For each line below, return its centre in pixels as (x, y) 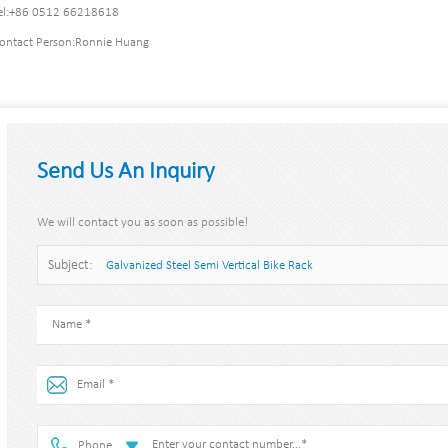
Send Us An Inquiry (125, 171)
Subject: (71, 265)
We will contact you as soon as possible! (142, 222)
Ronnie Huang (111, 42)
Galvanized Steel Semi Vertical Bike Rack (209, 265)
